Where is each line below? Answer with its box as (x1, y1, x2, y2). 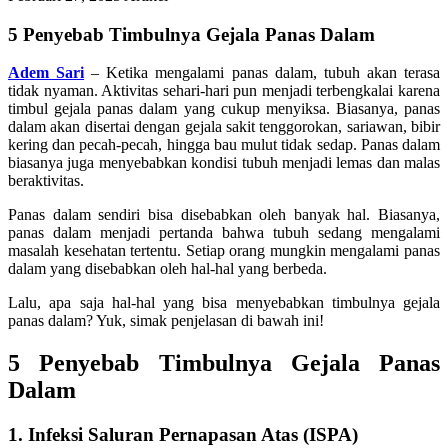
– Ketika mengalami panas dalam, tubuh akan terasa (91, 64, 441, 82)
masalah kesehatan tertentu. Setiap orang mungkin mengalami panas (8, 242, 440, 260)
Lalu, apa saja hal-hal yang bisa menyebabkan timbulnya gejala (8, 294, 440, 312)
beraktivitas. (8, 172, 84, 190)
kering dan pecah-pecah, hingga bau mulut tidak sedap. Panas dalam (8, 136, 440, 154)
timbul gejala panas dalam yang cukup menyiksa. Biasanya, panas (8, 100, 440, 118)
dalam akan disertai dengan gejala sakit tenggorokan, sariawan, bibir (8, 118, 440, 136)
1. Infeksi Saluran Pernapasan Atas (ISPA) (8, 424, 358, 446)
